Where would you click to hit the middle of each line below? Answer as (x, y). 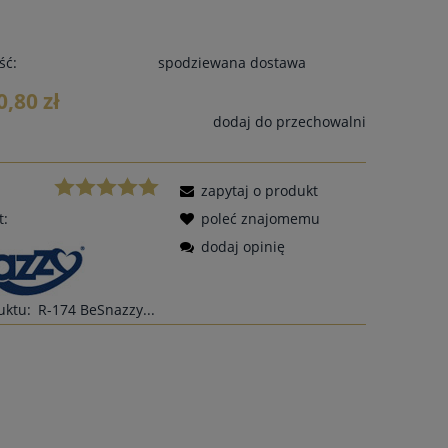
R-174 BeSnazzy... (97, 309)
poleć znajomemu (261, 218)
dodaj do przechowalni (289, 121)
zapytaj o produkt (260, 190)
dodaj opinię (243, 246)
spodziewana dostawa (231, 62)
